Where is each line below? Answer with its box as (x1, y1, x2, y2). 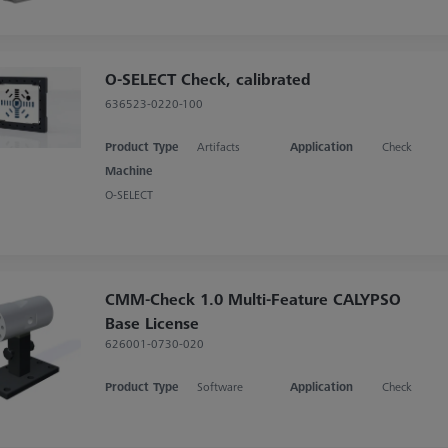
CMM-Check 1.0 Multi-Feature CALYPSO (104, 287, 401, 310)
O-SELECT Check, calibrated (104, 67, 311, 90)
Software (197, 377, 244, 395)
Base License (104, 311, 199, 334)
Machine (104, 161, 152, 179)
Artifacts (197, 137, 241, 155)
